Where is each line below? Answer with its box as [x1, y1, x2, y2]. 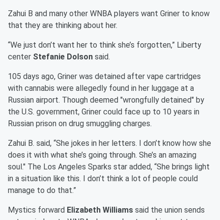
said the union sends [133, 205, 205, 215]
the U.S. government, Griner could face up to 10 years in [8, 107, 199, 117]
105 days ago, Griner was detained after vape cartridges [8, 72, 201, 82]
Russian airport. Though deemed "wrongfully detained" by [8, 95, 204, 105]
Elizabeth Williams [67, 205, 133, 215]
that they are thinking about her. [8, 21, 117, 30]
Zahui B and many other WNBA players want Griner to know [8, 9, 210, 19]
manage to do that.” [8, 186, 76, 195]
